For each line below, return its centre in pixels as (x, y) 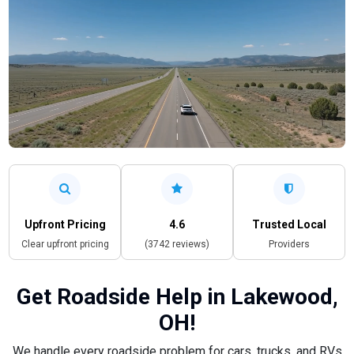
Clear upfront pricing (65, 244)
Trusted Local (289, 224)
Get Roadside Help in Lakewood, (177, 296)
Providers (289, 244)
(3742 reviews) (177, 244)
